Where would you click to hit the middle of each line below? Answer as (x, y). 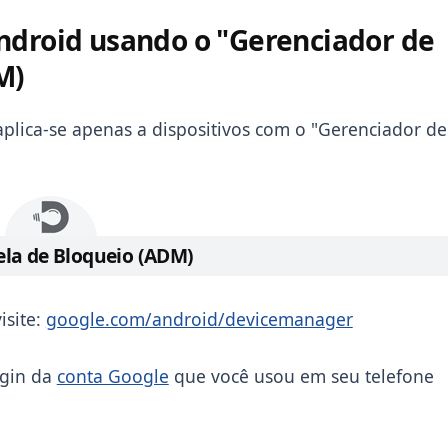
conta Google (112, 376)
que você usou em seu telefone (301, 376)
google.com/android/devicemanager (199, 319)
